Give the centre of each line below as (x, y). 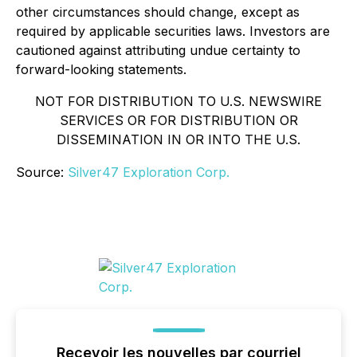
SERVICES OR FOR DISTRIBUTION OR (178, 120)
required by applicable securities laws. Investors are (173, 31)
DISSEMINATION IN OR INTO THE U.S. (178, 139)
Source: (42, 172)
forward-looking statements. (101, 69)
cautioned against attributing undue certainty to (158, 50)
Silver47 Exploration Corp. (149, 172)
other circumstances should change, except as (158, 12)
